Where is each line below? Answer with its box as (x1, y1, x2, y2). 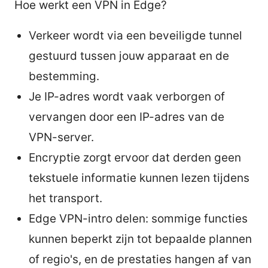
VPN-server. (29, 130, 94, 144)
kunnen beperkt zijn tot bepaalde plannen (29, 232, 252, 246)
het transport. (29, 191, 102, 205)
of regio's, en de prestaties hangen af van (29, 252, 251, 266)
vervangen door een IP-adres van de (29, 109, 224, 124)
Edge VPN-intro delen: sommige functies (29, 211, 248, 226)
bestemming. (29, 69, 99, 83)
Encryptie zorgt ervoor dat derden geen (29, 150, 241, 165)
